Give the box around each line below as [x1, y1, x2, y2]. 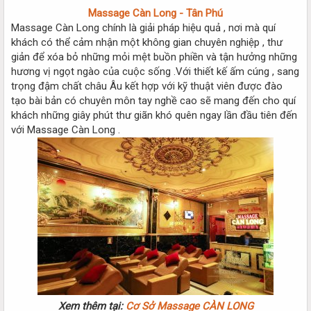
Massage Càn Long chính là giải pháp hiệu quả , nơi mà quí [11, 21, 276, 34]
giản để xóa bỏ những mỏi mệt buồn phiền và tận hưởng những [11, 50, 297, 63]
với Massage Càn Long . [11, 123, 120, 136]
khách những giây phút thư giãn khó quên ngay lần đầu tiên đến [11, 108, 297, 121]
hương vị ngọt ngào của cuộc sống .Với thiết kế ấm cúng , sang [11, 65, 299, 78]
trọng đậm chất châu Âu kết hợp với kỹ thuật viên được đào [11, 79, 283, 92]
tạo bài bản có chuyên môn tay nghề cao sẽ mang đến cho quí [11, 94, 296, 107]
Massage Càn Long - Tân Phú [88, 6, 223, 19]
